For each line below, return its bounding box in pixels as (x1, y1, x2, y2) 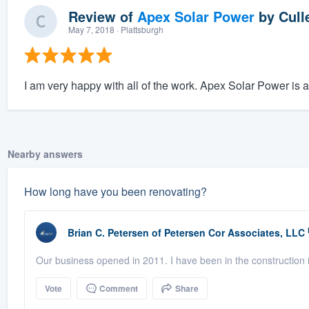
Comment (97, 282, 138, 295)
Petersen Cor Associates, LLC (163, 226, 305, 240)
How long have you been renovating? (23, 183, 207, 200)
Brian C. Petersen (67, 226, 149, 240)
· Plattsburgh (114, 23, 163, 36)
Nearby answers (7, 147, 83, 161)
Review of (68, 6, 137, 27)
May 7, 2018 (68, 23, 114, 36)
